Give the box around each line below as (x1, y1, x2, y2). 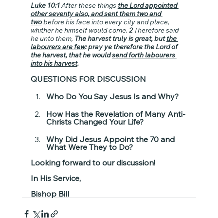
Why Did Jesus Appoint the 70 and (46, 134, 177, 144)
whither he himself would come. (30, 25, 129, 35)
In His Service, (30, 173, 81, 183)
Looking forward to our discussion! (30, 157, 155, 167)
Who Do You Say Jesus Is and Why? (46, 91, 179, 101)
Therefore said (132, 25, 180, 35)
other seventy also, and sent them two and (30, 9, 163, 18)
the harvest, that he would (30, 50, 112, 59)
